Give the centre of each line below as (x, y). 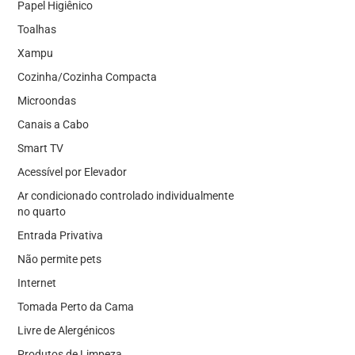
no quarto (41, 211)
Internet (36, 282)
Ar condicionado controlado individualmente (125, 195)
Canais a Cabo (53, 124)
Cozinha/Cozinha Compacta (87, 76)
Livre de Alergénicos (66, 330)
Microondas (46, 100)
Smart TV (40, 148)
